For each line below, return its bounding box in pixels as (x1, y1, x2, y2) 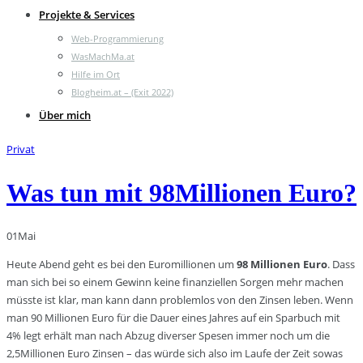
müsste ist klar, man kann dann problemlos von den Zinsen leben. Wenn (6, 293, 353, 308)
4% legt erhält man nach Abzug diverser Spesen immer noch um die (6, 328, 330, 344)
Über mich (39, 108, 91, 122)
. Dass (327, 257, 355, 272)
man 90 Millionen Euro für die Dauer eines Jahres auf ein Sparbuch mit (6, 310, 340, 326)
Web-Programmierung (71, 32, 164, 45)
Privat (6, 142, 35, 156)
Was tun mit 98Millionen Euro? (6, 177, 357, 207)
